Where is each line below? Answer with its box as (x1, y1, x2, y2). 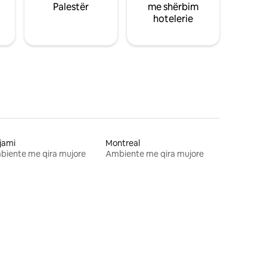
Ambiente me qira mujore (105, 148, 204, 159)
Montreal (105, 137, 141, 148)
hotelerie (153, 12, 193, 25)
